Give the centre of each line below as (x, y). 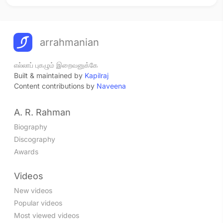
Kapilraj (97, 75)
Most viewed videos (47, 215)
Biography (31, 126)
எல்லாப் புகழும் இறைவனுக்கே (56, 65)
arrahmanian (69, 42)
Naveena (111, 86)
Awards (26, 151)
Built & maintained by (49, 75)
